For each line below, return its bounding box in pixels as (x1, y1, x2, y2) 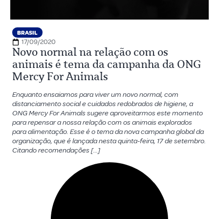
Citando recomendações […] (12, 146, 100, 155)
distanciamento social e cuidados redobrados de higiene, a (12, 99, 193, 109)
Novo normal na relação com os (12, 45, 168, 59)
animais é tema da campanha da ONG (12, 58, 201, 71)
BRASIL (17, 29, 38, 37)
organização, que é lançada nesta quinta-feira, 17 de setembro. (12, 136, 206, 146)
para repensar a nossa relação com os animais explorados (12, 118, 192, 127)
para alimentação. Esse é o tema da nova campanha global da (12, 127, 204, 136)
